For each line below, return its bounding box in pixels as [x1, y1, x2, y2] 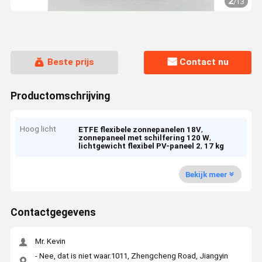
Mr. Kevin [35, 237, 65, 246]
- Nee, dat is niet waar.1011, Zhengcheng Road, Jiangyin [35, 251, 228, 260]
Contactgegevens [10, 206, 96, 219]
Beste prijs [47, 57, 94, 68]
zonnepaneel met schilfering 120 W [78, 133, 210, 143]
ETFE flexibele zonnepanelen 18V [78, 125, 202, 135]
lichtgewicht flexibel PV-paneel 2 [78, 142, 201, 151]
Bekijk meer [185, 170, 227, 179]
